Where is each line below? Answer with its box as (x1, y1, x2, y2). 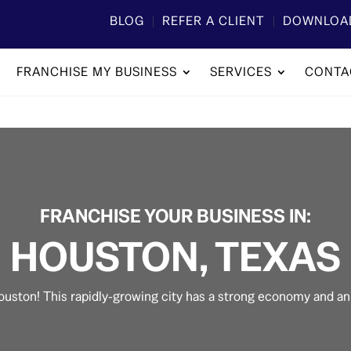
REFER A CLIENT (162, 13, 266, 29)
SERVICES (209, 63, 272, 80)
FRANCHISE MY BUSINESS (16, 63, 177, 80)
